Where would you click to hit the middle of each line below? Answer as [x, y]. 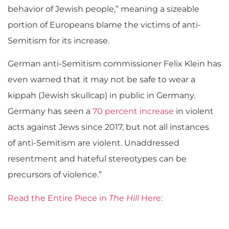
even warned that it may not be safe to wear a [101, 80]
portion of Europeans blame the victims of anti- [104, 25]
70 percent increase [133, 111]
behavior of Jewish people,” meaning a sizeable [104, 9]
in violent [194, 111]
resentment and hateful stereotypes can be [97, 159]
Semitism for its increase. [59, 40]
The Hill [124, 198]
